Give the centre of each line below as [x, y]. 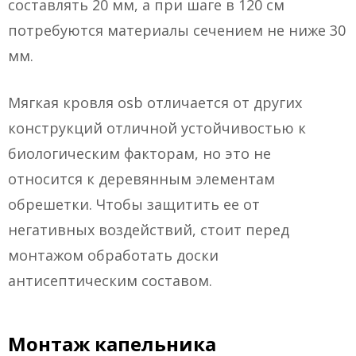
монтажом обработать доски [113, 255]
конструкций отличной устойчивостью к [157, 128]
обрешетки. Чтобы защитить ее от [134, 205]
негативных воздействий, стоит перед [149, 230]
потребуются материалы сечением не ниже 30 [177, 31]
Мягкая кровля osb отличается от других [155, 103]
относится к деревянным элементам [141, 179]
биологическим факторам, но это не [139, 154]
